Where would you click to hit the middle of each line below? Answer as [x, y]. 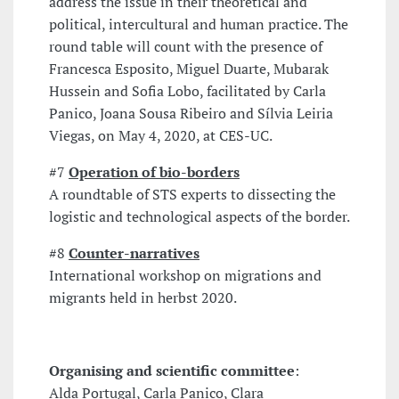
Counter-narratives [134, 252]
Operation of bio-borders [154, 171]
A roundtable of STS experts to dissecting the [192, 194]
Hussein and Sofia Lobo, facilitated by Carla [187, 90]
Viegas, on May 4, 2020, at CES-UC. [161, 135]
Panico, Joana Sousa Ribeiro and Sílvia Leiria [191, 113]
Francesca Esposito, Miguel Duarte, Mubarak [189, 68]
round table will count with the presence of [186, 46]
